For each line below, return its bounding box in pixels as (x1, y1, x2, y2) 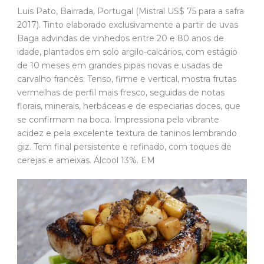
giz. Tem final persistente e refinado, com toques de (17, 141, 232, 153)
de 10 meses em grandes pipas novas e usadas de (17, 60, 223, 71)
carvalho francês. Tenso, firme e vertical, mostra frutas (17, 74, 236, 85)
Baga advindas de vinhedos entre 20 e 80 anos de (17, 33, 224, 44)
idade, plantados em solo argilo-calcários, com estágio (17, 47, 237, 58)
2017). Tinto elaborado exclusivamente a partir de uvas (17, 19, 238, 31)
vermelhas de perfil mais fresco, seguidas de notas (17, 87, 225, 98)
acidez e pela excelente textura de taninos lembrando (17, 128, 237, 139)
